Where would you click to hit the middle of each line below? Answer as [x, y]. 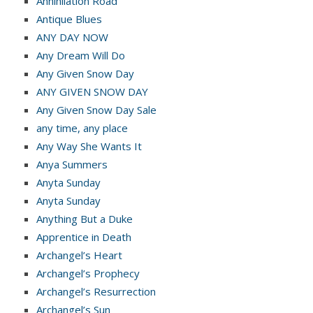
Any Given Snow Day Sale [96, 109]
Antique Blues [69, 19]
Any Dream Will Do [81, 55]
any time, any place [82, 128]
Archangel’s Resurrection [96, 291]
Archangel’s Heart [79, 255]
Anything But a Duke [85, 218]
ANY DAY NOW [72, 37]
